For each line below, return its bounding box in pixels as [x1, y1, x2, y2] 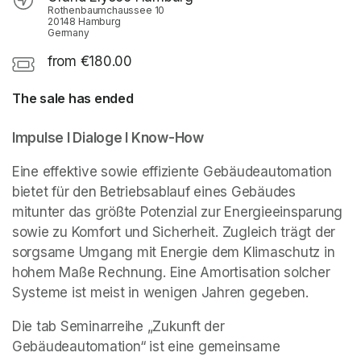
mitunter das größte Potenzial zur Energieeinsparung [12, 204, 342, 221]
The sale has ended [12, 90, 134, 107]
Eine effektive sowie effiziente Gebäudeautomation [12, 164, 332, 180]
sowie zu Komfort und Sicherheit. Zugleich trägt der [12, 224, 335, 241]
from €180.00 [48, 53, 132, 70]
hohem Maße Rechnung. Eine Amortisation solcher [12, 264, 330, 281]
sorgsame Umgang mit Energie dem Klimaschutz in [12, 244, 335, 261]
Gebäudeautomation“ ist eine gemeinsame [12, 338, 280, 355]
